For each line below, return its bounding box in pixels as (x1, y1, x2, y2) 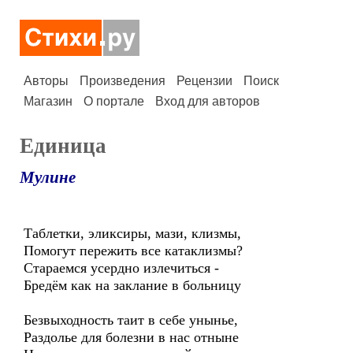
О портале (84, 95, 144, 108)
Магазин (24, 95, 72, 108)
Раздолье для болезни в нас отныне (24, 329, 239, 345)
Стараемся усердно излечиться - (24, 260, 219, 276)
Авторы (24, 74, 69, 87)
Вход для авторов (155, 95, 260, 108)
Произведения (80, 74, 165, 87)
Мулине (20, 168, 76, 187)
